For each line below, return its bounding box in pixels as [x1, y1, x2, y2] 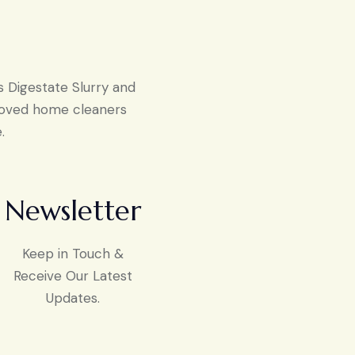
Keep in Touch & [22, 244, 124, 262]
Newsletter [5, 193, 142, 229]
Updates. [46, 288, 101, 307]
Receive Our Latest [13, 266, 133, 284]
